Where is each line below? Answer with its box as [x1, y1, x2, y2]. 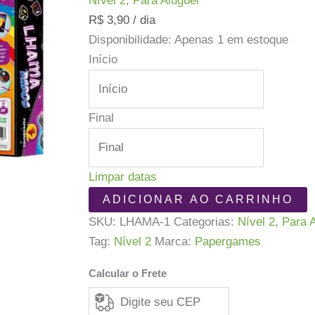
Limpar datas [89, 169, 157, 184]
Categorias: [174, 214, 238, 229]
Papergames [195, 234, 262, 248]
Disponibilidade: [89, 32, 172, 46]
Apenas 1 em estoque [174, 32, 289, 46]
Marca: [155, 234, 195, 248]
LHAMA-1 [120, 214, 171, 229]
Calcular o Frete [89, 266, 167, 279]
